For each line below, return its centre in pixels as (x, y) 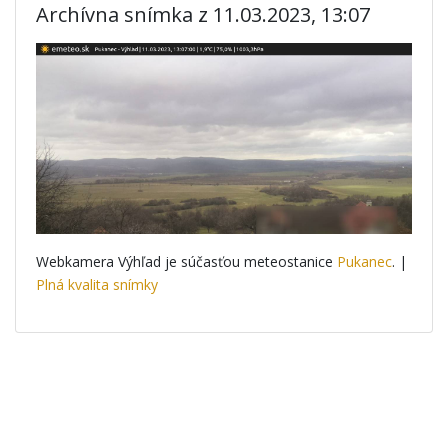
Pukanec (364, 261)
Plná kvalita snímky (97, 284)
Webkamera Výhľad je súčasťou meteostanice (186, 261)
